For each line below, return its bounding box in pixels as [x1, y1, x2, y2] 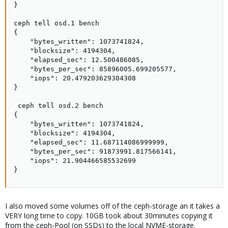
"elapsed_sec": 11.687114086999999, [14, 138, 168, 147]
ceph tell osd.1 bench [14, 19, 99, 27]
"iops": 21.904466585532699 [14, 157, 136, 165]
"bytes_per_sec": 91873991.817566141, [14, 148, 177, 156]
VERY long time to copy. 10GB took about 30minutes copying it [5, 211, 213, 221]
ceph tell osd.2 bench [14, 102, 103, 110]
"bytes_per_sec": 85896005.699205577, [14, 65, 177, 73]
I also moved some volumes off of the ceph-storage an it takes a [5, 201, 220, 211]
